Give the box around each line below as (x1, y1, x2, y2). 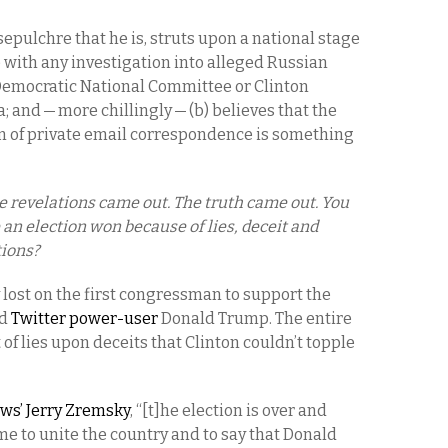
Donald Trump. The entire (158, 309, 352, 328)
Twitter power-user (11, 309, 158, 328)
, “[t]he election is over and (130, 401, 327, 420)
